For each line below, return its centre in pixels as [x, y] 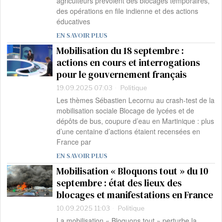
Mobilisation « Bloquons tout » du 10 [133, 171]
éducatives [74, 22]
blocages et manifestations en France [135, 195]
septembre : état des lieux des [119, 183]
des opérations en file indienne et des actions [128, 11]
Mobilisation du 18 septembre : [120, 51]
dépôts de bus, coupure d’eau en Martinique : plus [136, 121]
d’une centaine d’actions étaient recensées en [129, 132]
